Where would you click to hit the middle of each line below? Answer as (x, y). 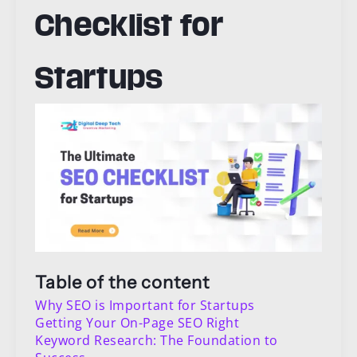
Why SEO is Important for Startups (145, 305)
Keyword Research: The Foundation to (157, 340)
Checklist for (129, 25)
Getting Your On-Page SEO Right (137, 322)
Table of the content (122, 282)
